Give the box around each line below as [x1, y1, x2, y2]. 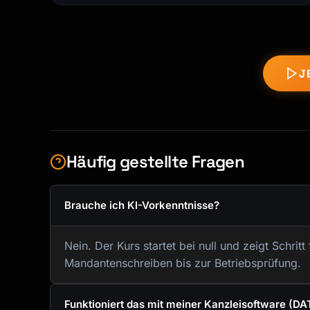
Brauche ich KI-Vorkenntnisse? [64, 199, 219, 212]
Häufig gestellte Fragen [66, 151, 245, 173]
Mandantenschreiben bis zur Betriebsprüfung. [64, 256, 301, 271]
